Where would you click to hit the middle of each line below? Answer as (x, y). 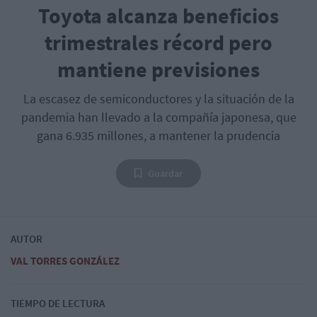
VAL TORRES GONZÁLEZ (65, 260)
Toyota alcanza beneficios (158, 15)
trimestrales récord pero (158, 42)
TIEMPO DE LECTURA (58, 303)
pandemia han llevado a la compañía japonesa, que (158, 117)
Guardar (165, 173)
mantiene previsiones (158, 69)
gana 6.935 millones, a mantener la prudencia (158, 135)
